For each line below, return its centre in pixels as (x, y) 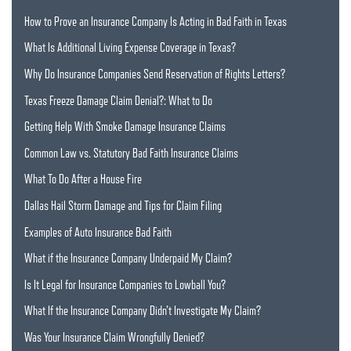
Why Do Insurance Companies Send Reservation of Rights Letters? (155, 74)
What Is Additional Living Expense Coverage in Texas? (130, 48)
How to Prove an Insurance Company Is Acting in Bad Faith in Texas (156, 22)
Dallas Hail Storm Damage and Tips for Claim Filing (123, 206)
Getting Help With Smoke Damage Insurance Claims (125, 127)
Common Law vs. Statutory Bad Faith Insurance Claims (131, 153)
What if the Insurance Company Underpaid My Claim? (128, 259)
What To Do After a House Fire (83, 180)
